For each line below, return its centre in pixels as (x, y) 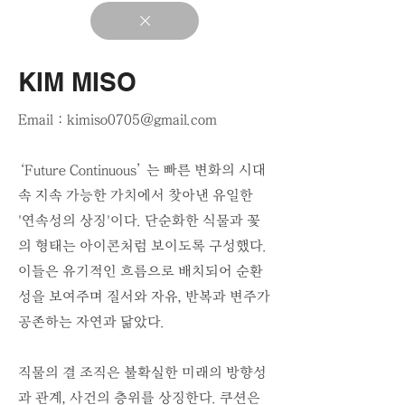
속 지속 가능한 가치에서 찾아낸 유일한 (136, 195)
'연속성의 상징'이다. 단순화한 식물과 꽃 (139, 221)
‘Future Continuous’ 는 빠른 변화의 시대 (142, 170)
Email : (42, 119)
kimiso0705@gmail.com (142, 119)
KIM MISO (77, 82)
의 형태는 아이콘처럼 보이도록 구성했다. (142, 246)
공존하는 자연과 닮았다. (91, 322)
